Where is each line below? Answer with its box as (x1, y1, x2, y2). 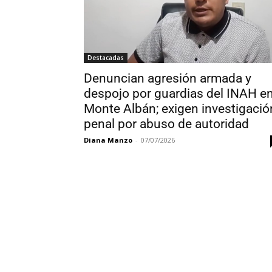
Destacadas (87, 53, 124, 62)
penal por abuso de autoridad (84, 116, 249, 131)
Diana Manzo (84, 135, 132, 144)
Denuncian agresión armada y (84, 70, 251, 86)
